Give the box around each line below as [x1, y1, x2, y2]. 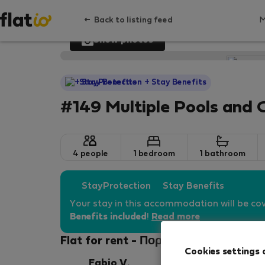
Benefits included [70, 213, 147, 221]
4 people [73, 150, 109, 158]
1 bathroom [199, 150, 245, 158]
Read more [151, 213, 200, 221]
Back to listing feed [94, 17, 173, 24]
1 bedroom [132, 150, 175, 158]
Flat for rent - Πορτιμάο [60, 236, 192, 247]
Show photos [93, 36, 153, 44]
